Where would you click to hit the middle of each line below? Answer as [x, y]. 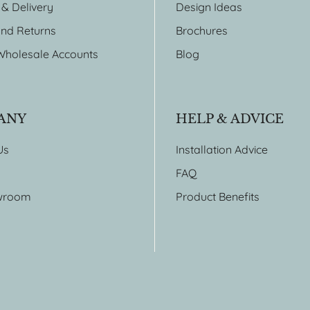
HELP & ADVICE [230, 119]
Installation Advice [222, 149]
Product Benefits [218, 197]
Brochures [202, 30]
